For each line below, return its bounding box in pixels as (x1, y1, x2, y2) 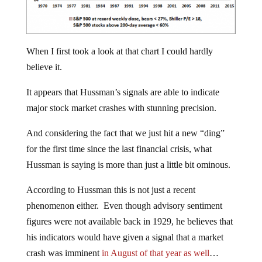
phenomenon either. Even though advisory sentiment (26, 201, 222, 211)
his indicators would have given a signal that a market (26, 232, 223, 243)
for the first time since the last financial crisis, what (26, 144, 212, 154)
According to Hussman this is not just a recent (26, 185, 195, 195)
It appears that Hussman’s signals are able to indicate (26, 87, 219, 98)
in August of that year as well (101, 248, 209, 258)
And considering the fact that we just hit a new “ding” (26, 128, 225, 139)
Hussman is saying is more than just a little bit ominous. (26, 160, 230, 170)
